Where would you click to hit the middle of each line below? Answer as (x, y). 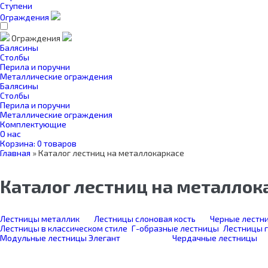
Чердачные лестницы (214, 238)
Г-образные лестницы (175, 228)
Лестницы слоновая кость (145, 219)
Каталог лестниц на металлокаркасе (111, 153)
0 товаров (57, 143)
